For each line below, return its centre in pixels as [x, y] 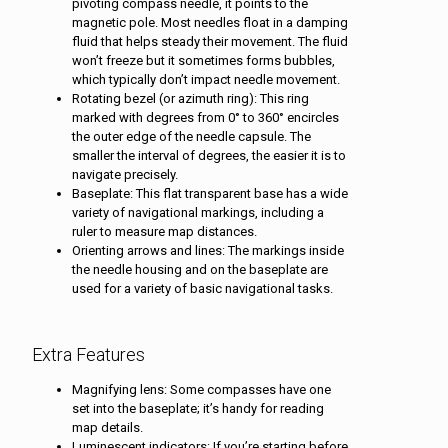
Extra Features [88, 354]
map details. [107, 427]
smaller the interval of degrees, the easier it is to [209, 155]
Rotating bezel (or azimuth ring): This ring [190, 98]
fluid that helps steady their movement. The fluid [210, 41]
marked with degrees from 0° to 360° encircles [205, 117]
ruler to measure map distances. [164, 231]
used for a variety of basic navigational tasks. [202, 288]
